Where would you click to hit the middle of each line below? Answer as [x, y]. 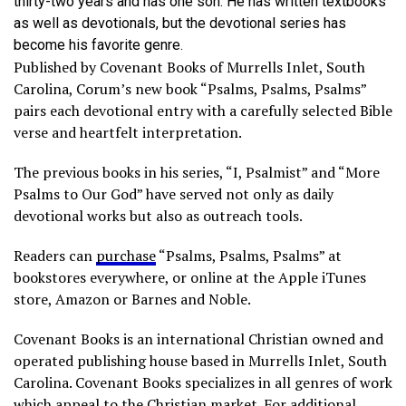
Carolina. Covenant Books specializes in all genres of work [203, 383]
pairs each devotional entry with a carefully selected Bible [203, 111]
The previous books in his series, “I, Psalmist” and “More [197, 173]
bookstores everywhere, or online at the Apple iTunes [190, 278]
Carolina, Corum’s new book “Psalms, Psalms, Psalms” [190, 89]
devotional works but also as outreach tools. [158, 216]
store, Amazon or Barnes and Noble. [132, 300]
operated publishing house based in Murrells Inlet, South [200, 361]
